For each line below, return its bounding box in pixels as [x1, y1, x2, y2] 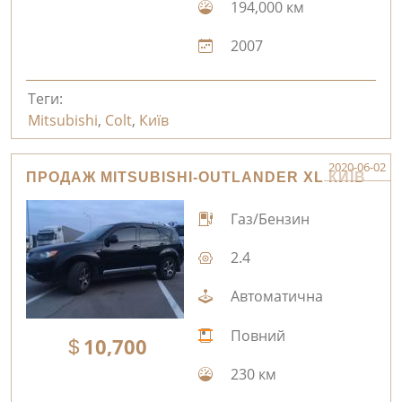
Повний [226, 325, 285, 345]
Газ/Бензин [226, 209, 310, 230]
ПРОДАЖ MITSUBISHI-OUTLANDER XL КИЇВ [26, 169, 366, 185]
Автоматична [226, 286, 323, 307]
